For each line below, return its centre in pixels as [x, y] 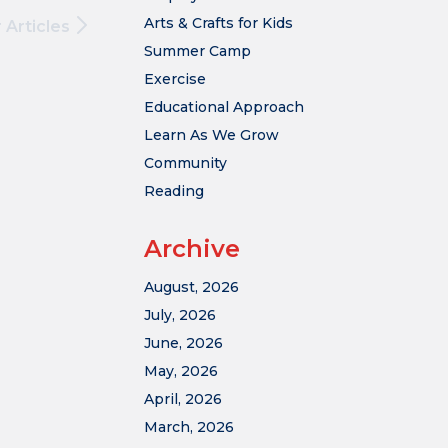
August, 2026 [191, 287]
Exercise [175, 79]
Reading [174, 191]
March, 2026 [189, 427]
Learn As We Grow [211, 135]
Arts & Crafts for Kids [218, 23]
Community [185, 163]
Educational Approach [224, 107]
